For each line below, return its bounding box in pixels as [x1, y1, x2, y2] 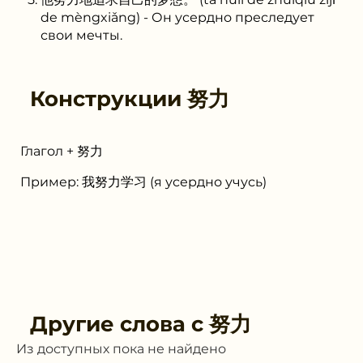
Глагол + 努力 [20, 143, 103, 159]
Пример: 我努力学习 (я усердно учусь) [20, 173, 267, 190]
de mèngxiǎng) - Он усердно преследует [41, 9, 314, 25]
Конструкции [30, 85, 187, 112]
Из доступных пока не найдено [16, 340, 226, 357]
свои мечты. [41, 27, 122, 43]
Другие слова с [30, 310, 209, 337]
